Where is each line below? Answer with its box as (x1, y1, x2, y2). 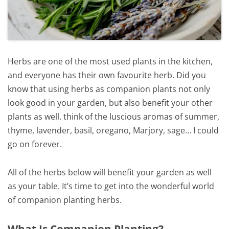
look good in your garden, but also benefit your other (8, 97, 213, 109)
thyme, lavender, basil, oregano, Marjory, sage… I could (8, 125, 219, 136)
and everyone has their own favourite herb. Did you (8, 70, 206, 81)
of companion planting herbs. (8, 194, 122, 205)
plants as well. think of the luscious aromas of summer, (8, 111, 219, 123)
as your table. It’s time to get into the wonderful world (8, 180, 214, 192)
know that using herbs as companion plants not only (8, 83, 210, 95)
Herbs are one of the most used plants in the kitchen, (8, 56, 213, 67)
